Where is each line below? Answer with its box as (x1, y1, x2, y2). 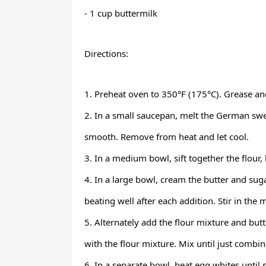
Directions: (84, 47, 128, 59)
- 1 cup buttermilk (84, 7, 157, 19)
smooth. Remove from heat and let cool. (84, 131, 249, 142)
